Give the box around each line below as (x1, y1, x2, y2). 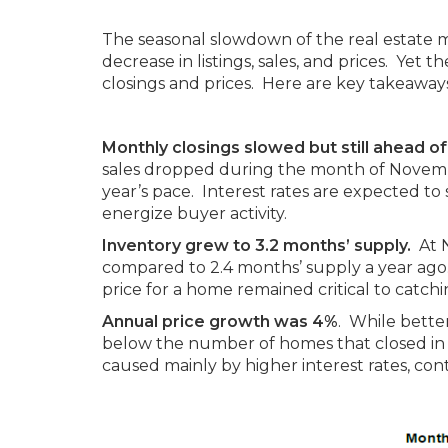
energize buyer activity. (102, 204, 287, 223)
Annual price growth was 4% (102, 312, 338, 331)
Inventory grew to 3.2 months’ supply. (102, 236, 411, 255)
